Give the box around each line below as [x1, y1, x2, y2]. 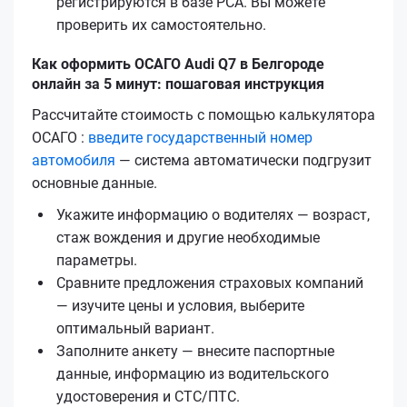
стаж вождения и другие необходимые [56, 228, 320, 246]
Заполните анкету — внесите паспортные [56, 342, 334, 360]
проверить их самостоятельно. [56, 15, 266, 34]
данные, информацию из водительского [56, 364, 329, 382]
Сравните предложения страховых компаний [56, 273, 363, 292]
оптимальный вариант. [56, 319, 214, 337]
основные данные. [32, 174, 157, 192]
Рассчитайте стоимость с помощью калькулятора [32, 105, 375, 124]
